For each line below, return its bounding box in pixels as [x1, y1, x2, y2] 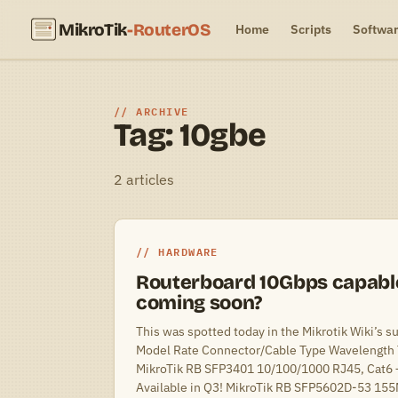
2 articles [114, 171, 174, 188]
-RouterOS [126, 19, 211, 40]
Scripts [290, 20, 331, 37]
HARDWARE [158, 243, 219, 260]
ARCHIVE [136, 102, 189, 120]
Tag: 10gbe [114, 116, 267, 155]
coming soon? [136, 291, 263, 314]
